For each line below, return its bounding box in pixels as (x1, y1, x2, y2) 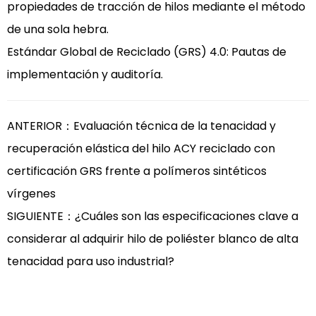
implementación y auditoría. (7, 66, 163, 83)
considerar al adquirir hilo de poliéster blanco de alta (7, 231, 298, 247)
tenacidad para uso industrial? (7, 253, 174, 269)
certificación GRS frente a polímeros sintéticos (7, 163, 267, 179)
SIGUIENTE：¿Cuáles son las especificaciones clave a (7, 208, 298, 224)
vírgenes (7, 186, 56, 202)
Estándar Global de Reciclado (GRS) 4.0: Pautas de (7, 44, 286, 60)
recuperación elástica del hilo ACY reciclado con (7, 140, 275, 157)
